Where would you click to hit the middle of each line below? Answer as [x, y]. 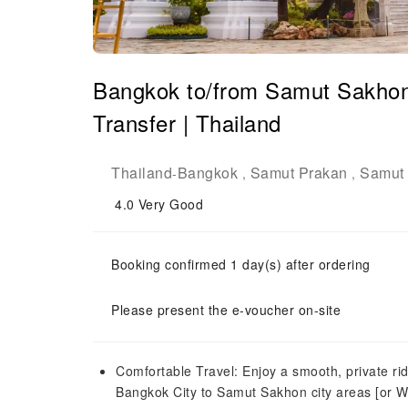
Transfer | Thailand [187, 122]
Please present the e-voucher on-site [226, 310]
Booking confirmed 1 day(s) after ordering [241, 264]
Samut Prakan [299, 173]
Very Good [170, 204]
